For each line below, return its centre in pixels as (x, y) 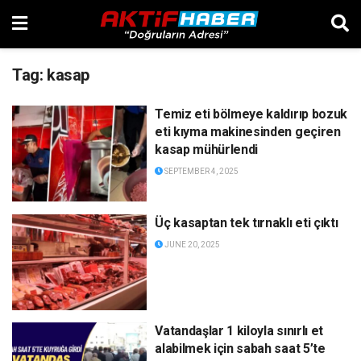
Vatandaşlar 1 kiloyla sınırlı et (239, 331)
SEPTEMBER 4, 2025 (201, 171)
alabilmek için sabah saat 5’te (240, 349)
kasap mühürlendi (207, 149)
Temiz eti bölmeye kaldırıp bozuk (251, 114)
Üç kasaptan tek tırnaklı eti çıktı (247, 222)
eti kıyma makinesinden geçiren (248, 132)
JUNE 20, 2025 (192, 244)
